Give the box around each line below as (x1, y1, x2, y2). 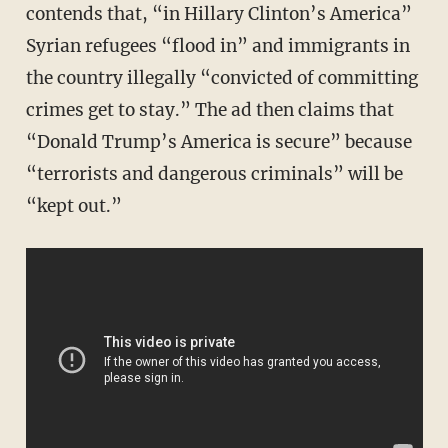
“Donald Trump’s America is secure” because (25, 131, 412, 154)
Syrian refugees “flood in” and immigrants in (25, 35, 410, 58)
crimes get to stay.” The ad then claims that (25, 99, 394, 122)
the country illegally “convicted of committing (25, 67, 418, 90)
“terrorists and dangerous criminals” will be (25, 163, 403, 186)
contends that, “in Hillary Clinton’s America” (25, 3, 412, 26)
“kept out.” (25, 195, 122, 218)
